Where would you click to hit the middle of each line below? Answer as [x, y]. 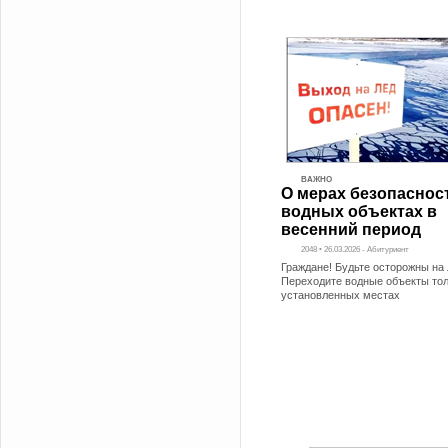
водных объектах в [359, 211]
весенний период [351, 229]
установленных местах [340, 295]
